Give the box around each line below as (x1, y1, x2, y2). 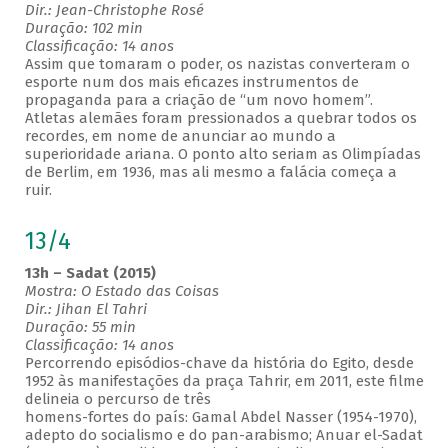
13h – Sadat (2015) (24, 264, 160, 283)
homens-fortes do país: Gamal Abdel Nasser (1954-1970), (24, 408, 417, 427)
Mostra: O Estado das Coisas (24, 282, 219, 301)
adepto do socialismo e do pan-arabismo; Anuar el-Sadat (24, 426, 423, 445)
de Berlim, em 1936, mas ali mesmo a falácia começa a (24, 163, 397, 182)
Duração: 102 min (24, 19, 143, 38)
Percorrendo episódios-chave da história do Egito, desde (24, 354, 414, 373)
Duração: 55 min (24, 318, 140, 337)
